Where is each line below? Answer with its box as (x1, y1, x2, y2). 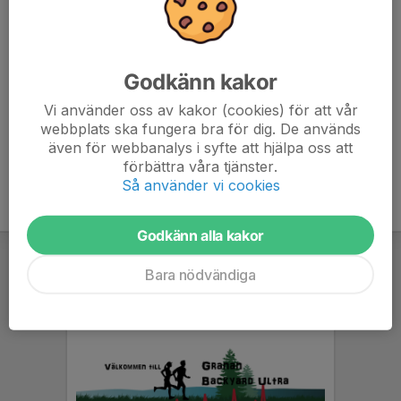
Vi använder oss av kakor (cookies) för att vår (43, 100, 358, 119)
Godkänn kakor (124, 68, 277, 95)
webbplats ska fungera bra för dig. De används (40, 119, 361, 138)
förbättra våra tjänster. (124, 157, 277, 175)
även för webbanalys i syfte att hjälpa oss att (48, 138, 353, 157)
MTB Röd (25, 24, 83, 40)
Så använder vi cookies (121, 175, 280, 194)
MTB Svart (25, 99, 90, 115)
